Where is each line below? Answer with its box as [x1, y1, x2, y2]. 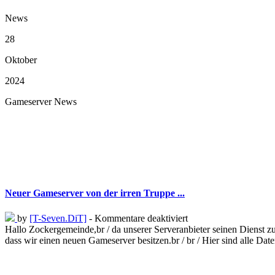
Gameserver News [5, 96, 77, 107]
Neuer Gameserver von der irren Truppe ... [5, 188, 185, 199]
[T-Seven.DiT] [29, 213, 87, 224]
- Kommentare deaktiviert [87, 213, 188, 224]
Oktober [5, 54, 37, 65]
